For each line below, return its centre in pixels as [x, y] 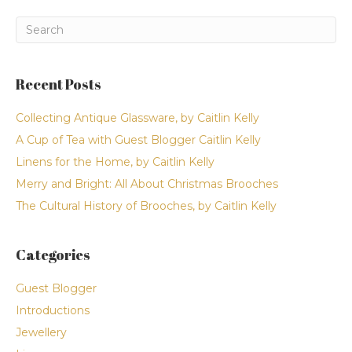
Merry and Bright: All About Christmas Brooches [147, 183]
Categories [53, 254]
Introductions [53, 310]
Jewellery [41, 332]
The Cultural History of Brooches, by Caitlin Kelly [146, 205]
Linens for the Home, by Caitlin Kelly [115, 161]
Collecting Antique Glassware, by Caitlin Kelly [137, 117]
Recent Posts [59, 84]
